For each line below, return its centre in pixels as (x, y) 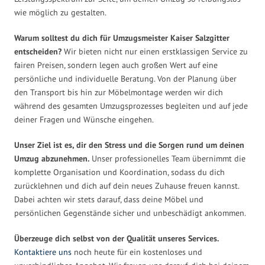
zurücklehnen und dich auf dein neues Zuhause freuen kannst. (127, 185)
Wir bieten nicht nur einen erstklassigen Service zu (155, 51)
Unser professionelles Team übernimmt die (167, 158)
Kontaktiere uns (43, 252)
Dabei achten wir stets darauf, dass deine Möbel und (109, 199)
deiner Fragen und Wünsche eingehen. (84, 119)
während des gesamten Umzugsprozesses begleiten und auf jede (131, 106)
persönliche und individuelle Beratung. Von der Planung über (125, 78)
